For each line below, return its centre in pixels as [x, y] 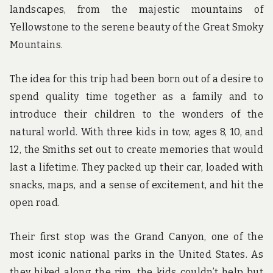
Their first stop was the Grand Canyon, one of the [136, 236]
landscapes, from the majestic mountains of [136, 10]
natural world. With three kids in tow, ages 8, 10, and [136, 132]
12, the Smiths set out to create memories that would [136, 150]
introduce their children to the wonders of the [136, 115]
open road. [35, 203]
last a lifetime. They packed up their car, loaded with [136, 168]
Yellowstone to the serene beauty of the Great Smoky [136, 27]
